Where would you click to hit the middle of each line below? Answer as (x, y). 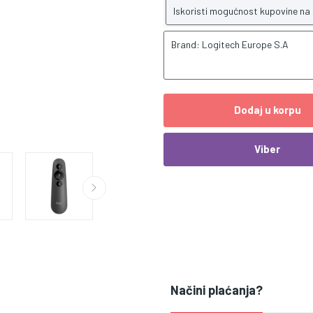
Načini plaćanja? (217, 290)
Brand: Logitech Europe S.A (230, 44)
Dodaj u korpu (267, 110)
